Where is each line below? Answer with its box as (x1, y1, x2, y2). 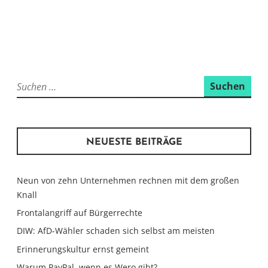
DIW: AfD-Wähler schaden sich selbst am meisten (17, 225, 215, 237)
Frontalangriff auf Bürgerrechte (17, 207, 142, 219)
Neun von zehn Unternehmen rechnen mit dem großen (17, 175, 239, 187)
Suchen (16, 77, 42, 89)
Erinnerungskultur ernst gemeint (17, 243, 149, 255)
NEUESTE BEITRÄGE (86, 138, 182, 148)
